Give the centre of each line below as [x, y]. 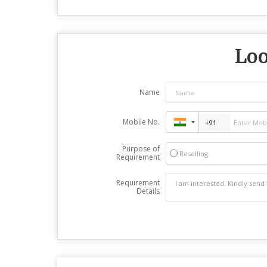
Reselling [193, 154]
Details [148, 191]
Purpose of [141, 149]
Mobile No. [141, 122]
